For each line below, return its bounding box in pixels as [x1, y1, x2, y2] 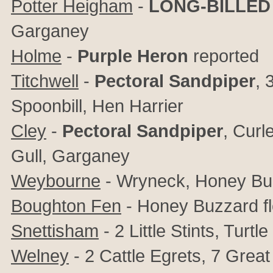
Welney [11, 246, 69, 266]
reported [188, 46, 259, 66]
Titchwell [11, 71, 79, 91]
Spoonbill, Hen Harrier [11, 96, 183, 116]
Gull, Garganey [11, 146, 130, 166]
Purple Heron [77, 46, 188, 66]
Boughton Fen [11, 196, 121, 216]
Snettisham [11, 221, 99, 241]
